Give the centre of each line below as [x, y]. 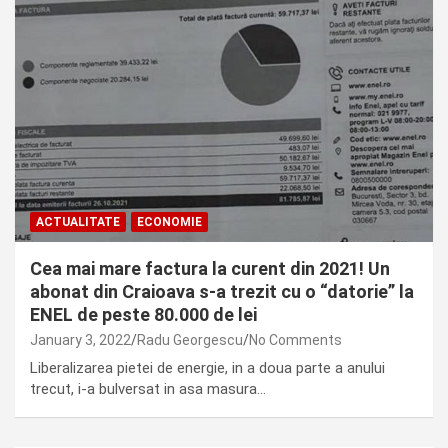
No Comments [295, 339]
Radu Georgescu [190, 339]
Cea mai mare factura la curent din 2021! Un [210, 268]
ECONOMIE [169, 221]
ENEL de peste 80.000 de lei [143, 314]
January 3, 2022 [80, 339]
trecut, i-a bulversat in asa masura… [148, 388]
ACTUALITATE [78, 221]
